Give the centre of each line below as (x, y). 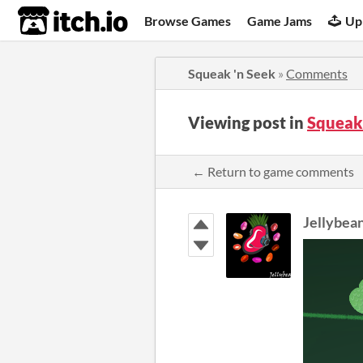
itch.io (53, 21)
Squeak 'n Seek (232, 73)
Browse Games (188, 20)
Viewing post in (248, 122)
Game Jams (280, 20)
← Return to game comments (273, 171)
